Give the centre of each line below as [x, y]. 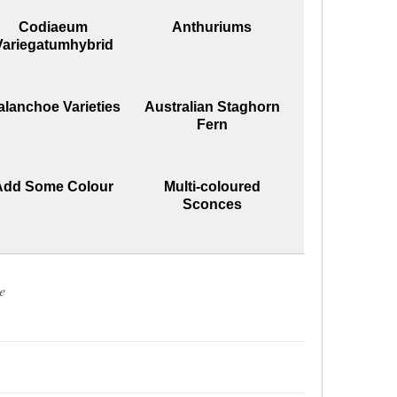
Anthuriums [212, 27]
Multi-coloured [212, 186]
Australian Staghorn [212, 106]
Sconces [212, 204]
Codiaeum [54, 27]
